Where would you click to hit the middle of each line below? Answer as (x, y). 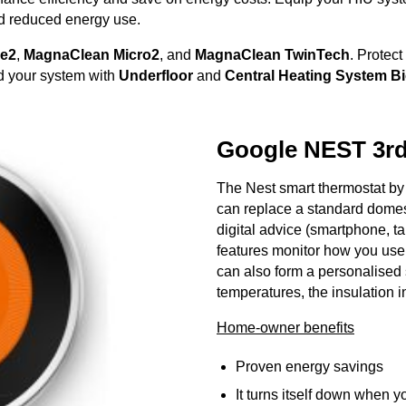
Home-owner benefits (285, 327)
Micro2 (136, 55)
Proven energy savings (309, 366)
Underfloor (156, 76)
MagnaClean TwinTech (272, 55)
